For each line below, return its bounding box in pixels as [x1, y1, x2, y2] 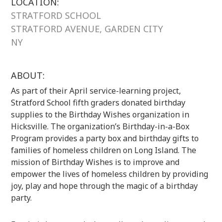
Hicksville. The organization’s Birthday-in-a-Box [11, 120, 190, 132]
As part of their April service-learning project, [11, 85, 181, 96]
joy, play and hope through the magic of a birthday [11, 180, 198, 191]
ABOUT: [11, 69, 45, 81]
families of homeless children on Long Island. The [11, 144, 197, 156]
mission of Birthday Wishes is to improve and [11, 156, 180, 167]
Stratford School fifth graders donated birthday [11, 97, 186, 108]
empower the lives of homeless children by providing [11, 168, 209, 179]
